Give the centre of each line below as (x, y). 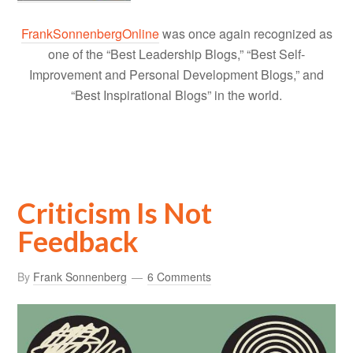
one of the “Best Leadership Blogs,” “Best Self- (176, 54)
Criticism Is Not (115, 212)
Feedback (78, 241)
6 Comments (180, 276)
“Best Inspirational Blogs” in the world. (176, 95)
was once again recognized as (245, 33)
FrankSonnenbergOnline (90, 33)
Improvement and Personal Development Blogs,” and (176, 74)
